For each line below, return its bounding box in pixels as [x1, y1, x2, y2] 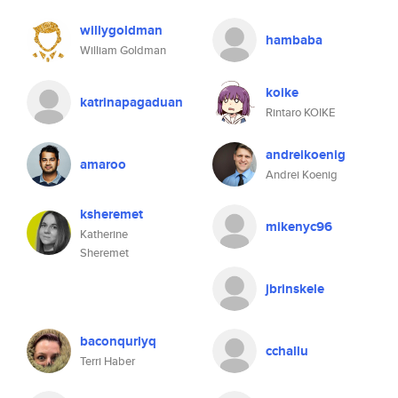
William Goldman [80, 42, 166, 59]
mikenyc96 [266, 217, 332, 236]
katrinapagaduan [80, 92, 183, 112]
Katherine [80, 226, 128, 243]
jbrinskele [266, 279, 324, 298]
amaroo [80, 155, 126, 174]
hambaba [266, 30, 322, 50]
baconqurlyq [80, 331, 156, 351]
